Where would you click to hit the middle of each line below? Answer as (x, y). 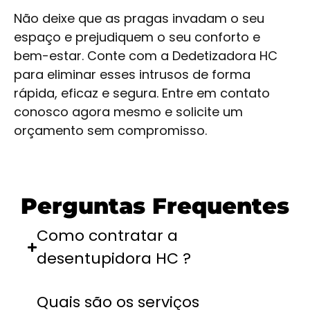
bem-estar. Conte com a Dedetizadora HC (146, 56)
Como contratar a (108, 236)
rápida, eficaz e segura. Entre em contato (142, 93)
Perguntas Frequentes (155, 206)
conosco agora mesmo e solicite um (128, 112)
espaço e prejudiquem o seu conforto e (137, 37)
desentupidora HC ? (114, 259)
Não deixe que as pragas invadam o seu (139, 19)
